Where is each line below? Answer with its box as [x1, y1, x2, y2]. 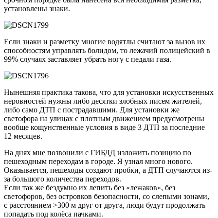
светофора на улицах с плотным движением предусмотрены [4, 114, 204, 123]
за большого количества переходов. [4, 175, 121, 183]
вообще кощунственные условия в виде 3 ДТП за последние [4, 123, 205, 132]
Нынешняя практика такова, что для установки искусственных [4, 88, 214, 97]
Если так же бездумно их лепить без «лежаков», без [4, 183, 175, 192]
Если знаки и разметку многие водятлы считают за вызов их [4, 37, 205, 46]
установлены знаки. [4, 4, 70, 13]
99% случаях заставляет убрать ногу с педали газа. [4, 55, 171, 64]
